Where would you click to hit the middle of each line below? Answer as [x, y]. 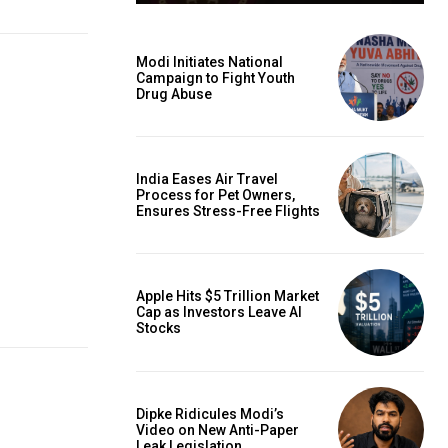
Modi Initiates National [209, 61]
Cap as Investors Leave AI [219, 312]
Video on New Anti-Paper [217, 429]
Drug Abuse [174, 93]
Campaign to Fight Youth [215, 77]
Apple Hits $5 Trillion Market [227, 296]
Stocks [158, 328]
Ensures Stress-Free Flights [228, 210]
